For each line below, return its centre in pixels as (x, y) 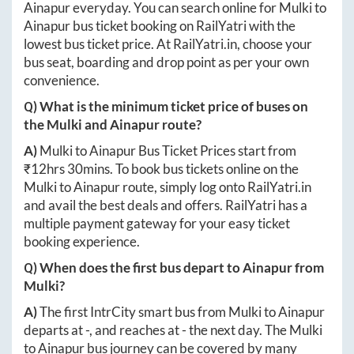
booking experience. (82, 242)
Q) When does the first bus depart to (133, 268)
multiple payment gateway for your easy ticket (157, 224)
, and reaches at (136, 330)
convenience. (62, 81)
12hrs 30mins (70, 169)
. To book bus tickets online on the (204, 169)
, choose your (275, 44)
